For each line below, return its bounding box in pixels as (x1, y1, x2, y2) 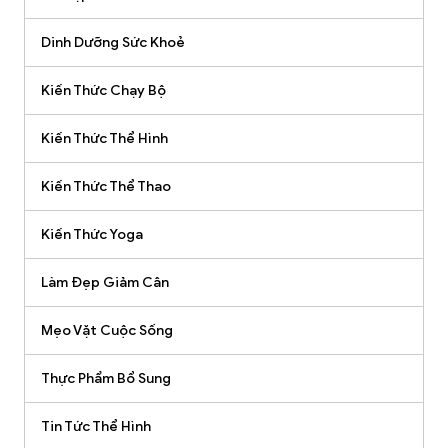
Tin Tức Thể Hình (41, 418, 151, 436)
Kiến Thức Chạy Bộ (41, 82, 166, 100)
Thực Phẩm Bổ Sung (41, 370, 171, 388)
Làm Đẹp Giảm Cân (41, 274, 169, 292)
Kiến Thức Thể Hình (41, 130, 168, 148)
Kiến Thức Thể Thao (41, 178, 171, 196)
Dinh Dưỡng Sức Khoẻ (41, 34, 185, 52)
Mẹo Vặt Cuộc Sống (41, 322, 173, 340)
